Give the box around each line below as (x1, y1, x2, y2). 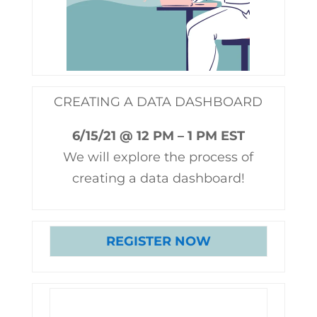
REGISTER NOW (105, 234, 211, 249)
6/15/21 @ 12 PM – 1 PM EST (71, 128, 245, 144)
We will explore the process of (63, 149, 254, 165)
